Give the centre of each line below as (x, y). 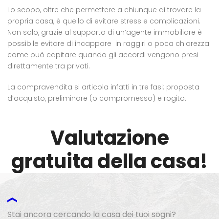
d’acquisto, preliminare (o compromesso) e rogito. (97, 99)
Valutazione (109, 138)
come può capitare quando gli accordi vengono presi (103, 55)
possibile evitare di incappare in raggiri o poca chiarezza (108, 44)
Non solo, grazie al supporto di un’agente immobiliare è (105, 33)
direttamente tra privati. (49, 66)
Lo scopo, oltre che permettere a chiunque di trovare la (104, 10)
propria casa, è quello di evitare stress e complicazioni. (104, 21)
